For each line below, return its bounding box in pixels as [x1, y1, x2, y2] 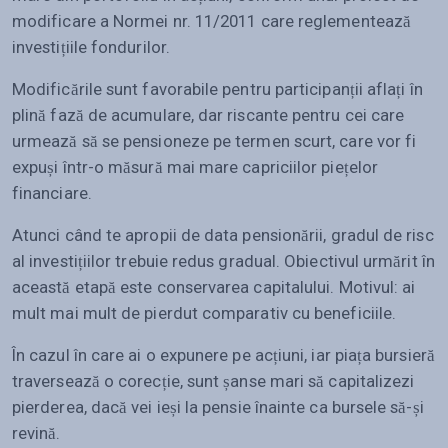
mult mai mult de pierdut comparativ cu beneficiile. [12, 302, 397, 323]
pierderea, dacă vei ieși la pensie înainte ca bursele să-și [12, 396, 424, 417]
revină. [12, 422, 61, 443]
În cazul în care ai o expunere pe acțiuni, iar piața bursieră [12, 344, 435, 365]
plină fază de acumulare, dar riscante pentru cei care [12, 104, 405, 125]
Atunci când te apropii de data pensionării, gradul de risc [12, 224, 434, 245]
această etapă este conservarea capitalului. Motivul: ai [12, 276, 416, 297]
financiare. [12, 182, 92, 203]
